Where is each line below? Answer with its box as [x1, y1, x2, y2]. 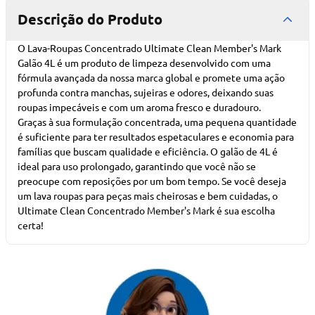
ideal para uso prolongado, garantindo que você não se [18, 160, 256, 172]
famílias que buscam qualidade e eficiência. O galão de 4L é [18, 145, 278, 157]
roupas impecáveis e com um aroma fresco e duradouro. [18, 101, 261, 113]
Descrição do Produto [18, 10, 162, 28]
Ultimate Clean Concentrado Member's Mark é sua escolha [18, 204, 275, 217]
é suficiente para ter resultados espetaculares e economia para [18, 130, 294, 143]
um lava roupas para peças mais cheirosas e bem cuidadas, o [18, 189, 278, 202]
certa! [18, 219, 44, 231]
